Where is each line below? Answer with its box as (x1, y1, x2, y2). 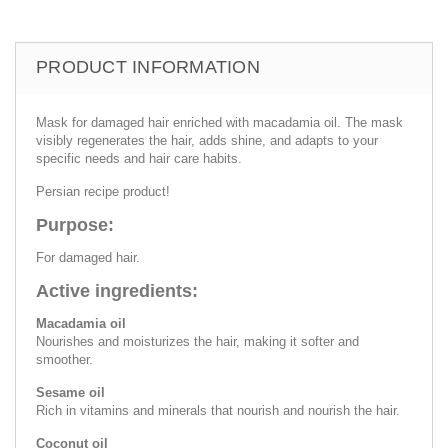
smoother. (36, 351, 93, 367)
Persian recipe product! (36, 183, 170, 199)
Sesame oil (36, 384, 105, 400)
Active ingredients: (36, 280, 198, 301)
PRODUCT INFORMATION (36, 56, 260, 77)
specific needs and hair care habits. (36, 150, 242, 166)
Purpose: (36, 214, 114, 235)
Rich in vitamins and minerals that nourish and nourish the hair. (36, 402, 400, 418)
